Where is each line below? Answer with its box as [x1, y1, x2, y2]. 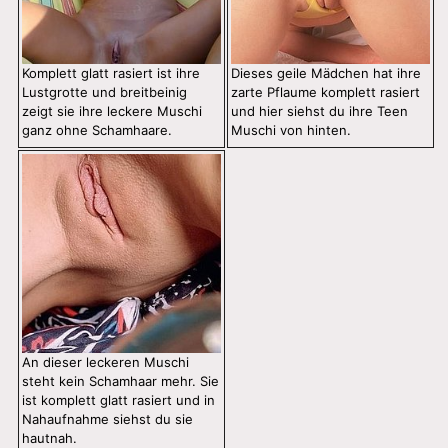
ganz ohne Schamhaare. [22, 122, 172, 139]
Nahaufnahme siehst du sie [22, 411, 193, 428]
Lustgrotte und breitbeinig [22, 84, 187, 101]
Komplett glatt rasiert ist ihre [22, 65, 200, 82]
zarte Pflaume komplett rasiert [231, 84, 420, 101]
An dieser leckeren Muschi [22, 354, 189, 371]
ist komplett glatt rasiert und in [22, 392, 215, 409]
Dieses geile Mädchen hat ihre [231, 65, 421, 82]
